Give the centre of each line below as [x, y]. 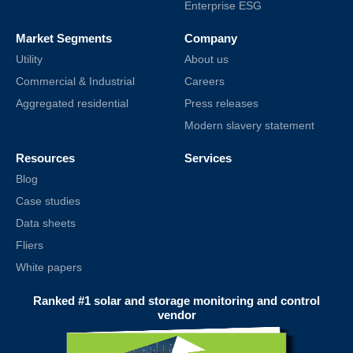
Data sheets [46, 223]
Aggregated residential [72, 103]
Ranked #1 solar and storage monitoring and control [176, 301]
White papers [49, 267]
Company [211, 38]
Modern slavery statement [249, 125]
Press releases [221, 103]
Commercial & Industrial [75, 81]
